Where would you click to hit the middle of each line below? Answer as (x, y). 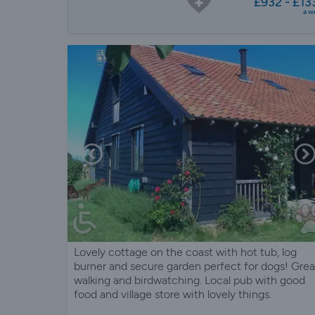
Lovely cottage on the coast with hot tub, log (185, 252)
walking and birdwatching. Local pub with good (189, 280)
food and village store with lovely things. (173, 294)
